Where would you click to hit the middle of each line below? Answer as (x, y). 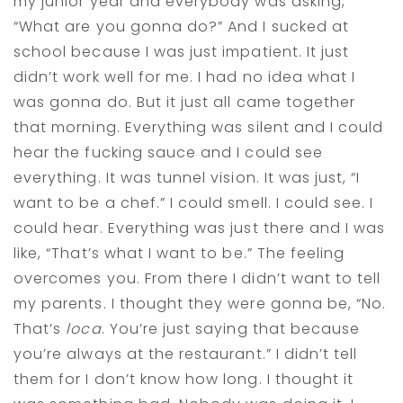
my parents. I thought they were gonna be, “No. (200, 303)
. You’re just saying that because (231, 328)
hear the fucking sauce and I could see (168, 152)
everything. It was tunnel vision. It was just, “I (187, 177)
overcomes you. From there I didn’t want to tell (197, 278)
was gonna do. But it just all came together (185, 102)
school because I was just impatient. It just (182, 51)
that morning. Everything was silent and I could (199, 127)
